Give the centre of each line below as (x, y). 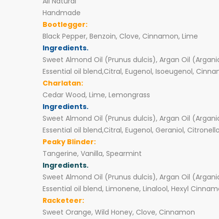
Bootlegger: (65, 24)
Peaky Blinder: (69, 142)
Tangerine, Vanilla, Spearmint (92, 153)
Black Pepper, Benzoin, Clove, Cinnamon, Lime (120, 36)
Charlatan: (63, 83)
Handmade (62, 13)
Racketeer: (63, 200)
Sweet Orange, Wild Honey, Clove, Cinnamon (119, 212)
